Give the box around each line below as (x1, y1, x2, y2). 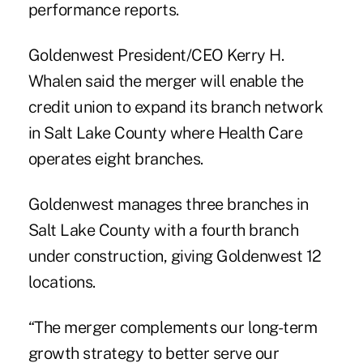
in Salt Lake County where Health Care (28, 123, 303, 143)
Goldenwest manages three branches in (28, 194, 309, 215)
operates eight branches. (28, 149, 203, 169)
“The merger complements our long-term (28, 318, 318, 338)
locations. (28, 272, 96, 293)
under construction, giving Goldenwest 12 (28, 246, 322, 267)
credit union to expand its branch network (28, 97, 323, 117)
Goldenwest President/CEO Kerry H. (28, 45, 284, 66)
